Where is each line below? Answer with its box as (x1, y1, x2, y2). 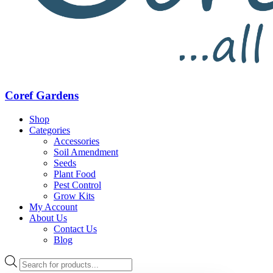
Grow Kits (54, 190, 94, 201)
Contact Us (54, 223, 97, 234)
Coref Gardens (5, 89, 79, 102)
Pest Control (54, 179, 101, 190)
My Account (29, 201, 77, 212)
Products (19, 254, 52, 265)
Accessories (54, 135, 99, 146)
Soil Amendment (54, 146, 118, 157)
